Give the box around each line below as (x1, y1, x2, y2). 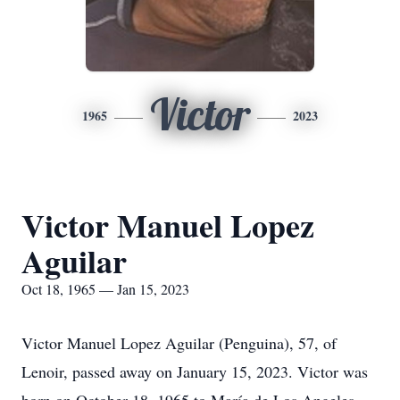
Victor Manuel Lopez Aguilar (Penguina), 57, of (21, 332, 337, 354)
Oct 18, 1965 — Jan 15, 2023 (21, 279, 189, 298)
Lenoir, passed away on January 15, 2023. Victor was (21, 361, 368, 382)
